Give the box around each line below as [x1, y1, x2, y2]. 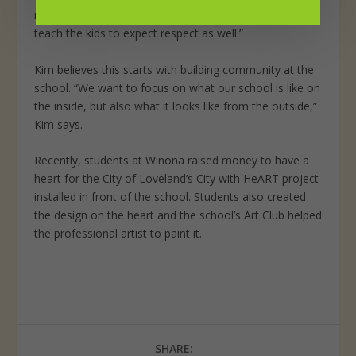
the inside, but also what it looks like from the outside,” [33, 98, 317, 114]
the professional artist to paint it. [33, 226, 202, 242]
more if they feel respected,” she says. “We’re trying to [33, 7, 312, 23]
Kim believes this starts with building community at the [33, 61, 314, 77]
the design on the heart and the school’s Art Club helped [33, 207, 322, 223]
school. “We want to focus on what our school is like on [33, 79, 320, 95]
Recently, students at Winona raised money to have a [33, 153, 309, 168]
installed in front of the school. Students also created [33, 189, 306, 205]
